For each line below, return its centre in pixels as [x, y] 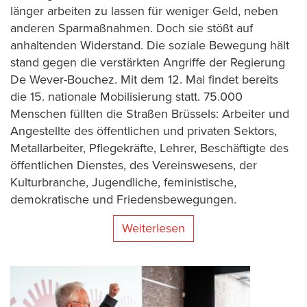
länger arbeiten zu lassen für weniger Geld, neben [144, 11]
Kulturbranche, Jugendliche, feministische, [123, 182]
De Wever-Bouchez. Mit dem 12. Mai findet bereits [144, 79]
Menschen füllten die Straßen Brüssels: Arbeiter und [150, 113]
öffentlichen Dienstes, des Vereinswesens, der [134, 165]
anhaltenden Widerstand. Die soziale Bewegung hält [150, 45]
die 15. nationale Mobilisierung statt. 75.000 [126, 96]
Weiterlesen [153, 228]
